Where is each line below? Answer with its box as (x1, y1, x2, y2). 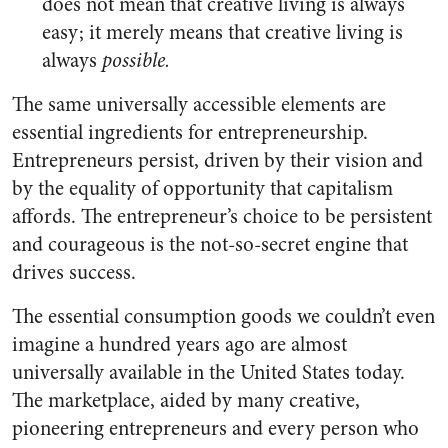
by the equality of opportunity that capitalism (12, 174, 393, 203)
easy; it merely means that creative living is (42, 18, 403, 47)
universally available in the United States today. (12, 358, 405, 387)
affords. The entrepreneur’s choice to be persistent (12, 202, 432, 231)
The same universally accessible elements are (12, 90, 386, 119)
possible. (102, 46, 170, 75)
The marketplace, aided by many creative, (12, 386, 360, 415)
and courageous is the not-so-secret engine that (12, 230, 408, 259)
